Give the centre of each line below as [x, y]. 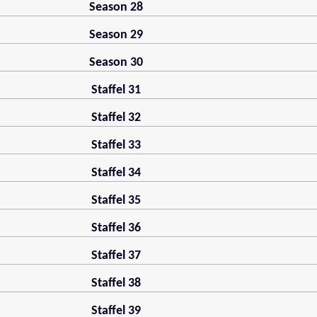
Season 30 [116, 63]
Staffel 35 [116, 201]
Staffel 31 [116, 91]
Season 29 [116, 35]
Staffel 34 [116, 173]
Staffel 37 [116, 256]
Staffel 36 [116, 229]
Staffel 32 [116, 118]
